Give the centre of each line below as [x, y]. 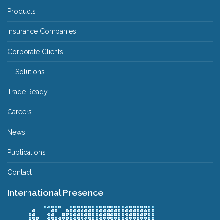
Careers [20, 112]
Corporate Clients [35, 52]
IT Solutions [26, 72]
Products [22, 11]
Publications [27, 152]
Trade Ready [27, 92]
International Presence [55, 193]
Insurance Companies [42, 31]
